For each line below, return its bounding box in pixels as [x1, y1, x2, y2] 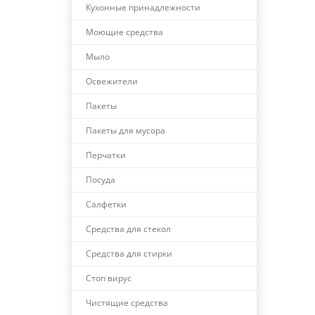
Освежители [86, 75, 138, 87]
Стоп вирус [86, 272, 131, 284]
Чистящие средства [86, 297, 168, 309]
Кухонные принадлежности [86, 1, 200, 13]
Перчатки [86, 149, 126, 161]
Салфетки [86, 198, 127, 210]
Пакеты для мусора [86, 124, 165, 136]
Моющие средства [86, 26, 163, 38]
